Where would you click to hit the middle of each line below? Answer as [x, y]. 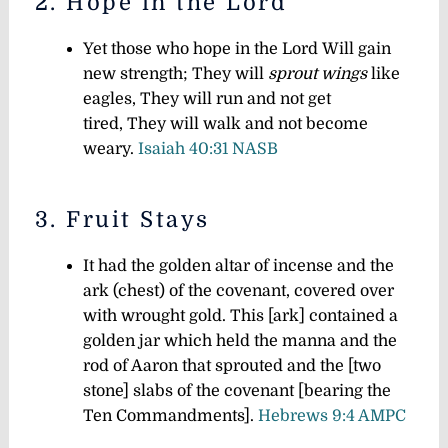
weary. [110, 149]
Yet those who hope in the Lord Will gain [236, 49]
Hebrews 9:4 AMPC [331, 416]
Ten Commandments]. [170, 416]
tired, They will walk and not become [225, 124]
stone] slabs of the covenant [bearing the [236, 391]
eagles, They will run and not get [206, 99]
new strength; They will [175, 74]
